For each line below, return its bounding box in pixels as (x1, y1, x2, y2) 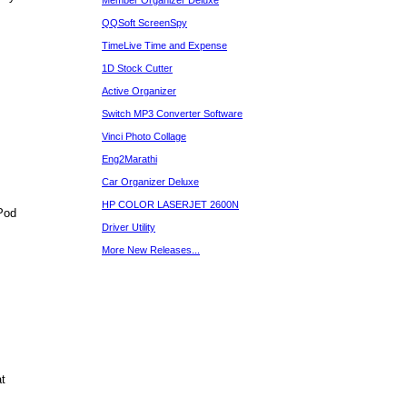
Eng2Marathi (102, 154, 157, 164)
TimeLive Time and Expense (102, 40, 227, 51)
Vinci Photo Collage (102, 131, 186, 142)
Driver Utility (102, 222, 155, 233)
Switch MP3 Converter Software (102, 108, 243, 119)
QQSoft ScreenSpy (102, 17, 187, 28)
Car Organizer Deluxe (102, 176, 199, 187)
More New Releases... (102, 244, 200, 255)
